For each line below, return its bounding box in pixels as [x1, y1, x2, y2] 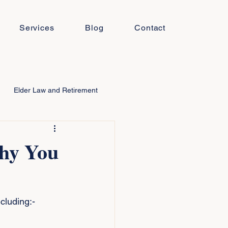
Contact [134, 23, 166, 33]
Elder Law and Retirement [14, 85, 98, 94]
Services [19, 23, 54, 33]
